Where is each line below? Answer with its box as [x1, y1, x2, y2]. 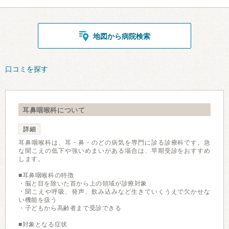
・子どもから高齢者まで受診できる [18, 204, 122, 212]
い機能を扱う [18, 196, 57, 203]
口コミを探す [5, 65, 48, 73]
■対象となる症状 [18, 221, 67, 228]
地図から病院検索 [93, 32, 150, 40]
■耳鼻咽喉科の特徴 [18, 172, 74, 179]
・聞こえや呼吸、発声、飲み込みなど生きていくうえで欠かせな [18, 188, 211, 195]
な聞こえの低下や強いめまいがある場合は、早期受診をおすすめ [18, 147, 211, 154]
